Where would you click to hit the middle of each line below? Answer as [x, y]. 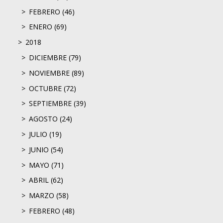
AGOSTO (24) [51, 119]
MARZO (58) [49, 196]
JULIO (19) [45, 134]
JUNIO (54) [46, 149]
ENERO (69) [48, 27]
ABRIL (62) [46, 180]
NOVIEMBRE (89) [56, 73]
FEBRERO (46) [52, 11]
